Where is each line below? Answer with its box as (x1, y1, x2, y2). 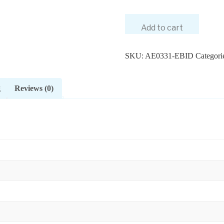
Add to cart (140, 22, 183, 32)
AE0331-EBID (144, 51, 193, 60)
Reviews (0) (14, 83, 53, 92)
